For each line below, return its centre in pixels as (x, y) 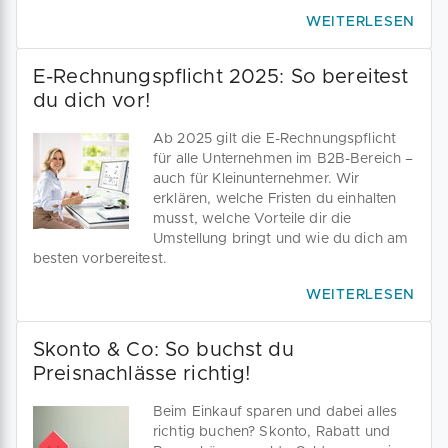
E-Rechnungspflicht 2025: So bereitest (221, 77)
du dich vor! (91, 101)
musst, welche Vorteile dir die (252, 219)
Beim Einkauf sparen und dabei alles (275, 412)
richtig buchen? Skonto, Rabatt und (272, 432)
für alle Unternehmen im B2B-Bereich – (283, 159)
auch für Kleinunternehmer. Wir (256, 179)
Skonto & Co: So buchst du (163, 350)
